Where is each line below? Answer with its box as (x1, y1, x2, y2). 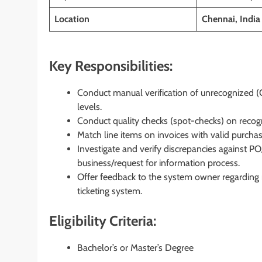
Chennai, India (202, 13, 260, 25)
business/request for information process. (77, 157, 240, 168)
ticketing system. (77, 185, 142, 196)
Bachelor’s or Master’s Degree (77, 242, 194, 253)
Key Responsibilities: (49, 57, 173, 74)
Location (54, 13, 89, 25)
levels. (77, 101, 102, 112)
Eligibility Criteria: (49, 212, 156, 229)
